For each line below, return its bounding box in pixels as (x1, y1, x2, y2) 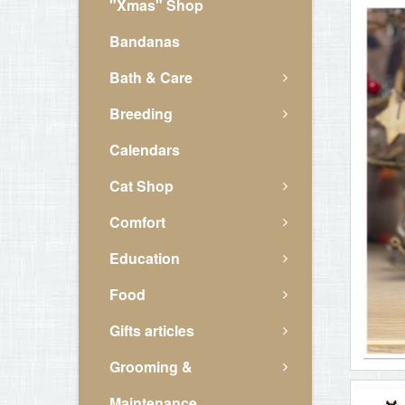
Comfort (109, 212, 165, 232)
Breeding (109, 103, 173, 124)
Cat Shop (109, 175, 174, 196)
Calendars (109, 139, 180, 160)
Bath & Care (109, 67, 193, 88)
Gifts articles (109, 320, 194, 341)
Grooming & (109, 356, 193, 377)
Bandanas (109, 31, 180, 52)
